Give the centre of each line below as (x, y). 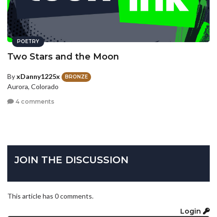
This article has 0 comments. (50, 196)
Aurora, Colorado (33, 87)
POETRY (28, 41)
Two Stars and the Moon (63, 56)
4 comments (34, 102)
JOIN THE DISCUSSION (71, 160)
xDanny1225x (38, 76)
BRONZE (76, 77)
